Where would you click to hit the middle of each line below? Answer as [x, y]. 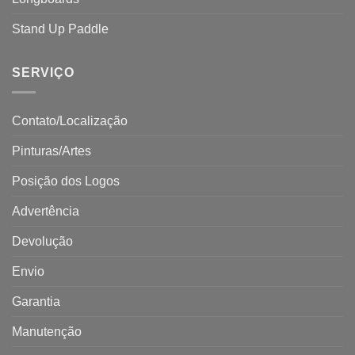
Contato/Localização [70, 120]
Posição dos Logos [66, 181]
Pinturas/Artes [52, 151]
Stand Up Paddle [60, 29]
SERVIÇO [43, 73]
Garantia [36, 301]
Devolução [42, 241]
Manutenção [47, 331]
